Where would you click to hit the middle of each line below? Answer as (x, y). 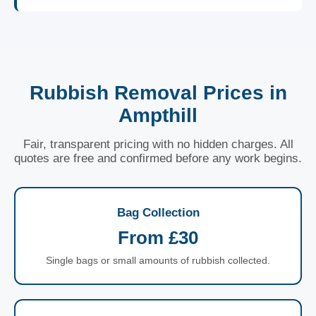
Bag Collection (158, 213)
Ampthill (158, 115)
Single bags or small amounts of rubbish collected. (158, 260)
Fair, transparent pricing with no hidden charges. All (158, 144)
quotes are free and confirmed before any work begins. (158, 158)
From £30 (158, 238)
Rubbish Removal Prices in (158, 93)
